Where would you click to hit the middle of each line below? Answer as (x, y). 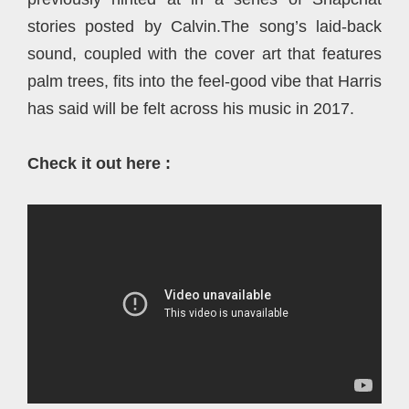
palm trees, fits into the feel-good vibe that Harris (204, 81)
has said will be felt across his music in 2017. (191, 109)
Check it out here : (99, 163)
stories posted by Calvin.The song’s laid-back (204, 26)
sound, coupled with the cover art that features (204, 54)
